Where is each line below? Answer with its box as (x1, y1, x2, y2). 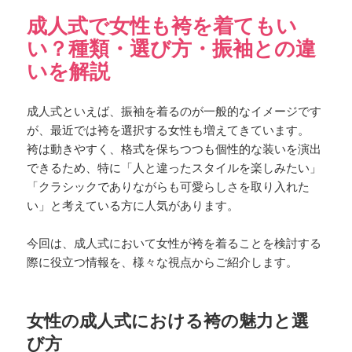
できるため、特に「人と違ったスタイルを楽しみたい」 (27, 161, 322, 174)
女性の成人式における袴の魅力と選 (27, 310, 310, 331)
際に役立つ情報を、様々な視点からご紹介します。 (27, 255, 299, 269)
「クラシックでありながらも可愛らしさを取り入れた (27, 180, 310, 193)
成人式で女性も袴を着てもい (27, 14, 298, 38)
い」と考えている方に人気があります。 (27, 199, 240, 212)
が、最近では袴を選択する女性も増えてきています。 (27, 123, 310, 137)
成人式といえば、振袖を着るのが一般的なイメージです (27, 104, 322, 118)
